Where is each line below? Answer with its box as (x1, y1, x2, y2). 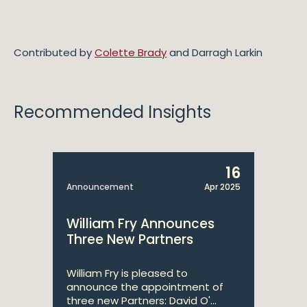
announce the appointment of (66, 280, 223, 294)
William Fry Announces (66, 214, 214, 233)
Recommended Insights (14, 101, 211, 123)
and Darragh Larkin (167, 45, 262, 60)
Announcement (66, 181, 134, 193)
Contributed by (14, 45, 95, 60)
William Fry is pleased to (66, 266, 188, 280)
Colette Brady (95, 45, 167, 60)
